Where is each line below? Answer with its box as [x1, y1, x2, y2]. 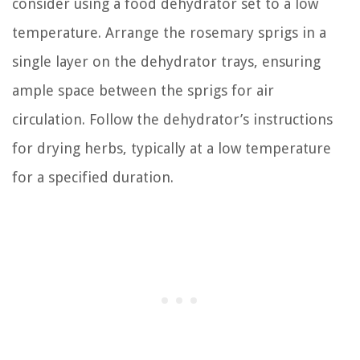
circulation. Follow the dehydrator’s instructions [12, 110, 333, 128]
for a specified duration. [12, 168, 174, 186]
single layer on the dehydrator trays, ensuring [12, 52, 321, 70]
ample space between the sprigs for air [12, 81, 274, 99]
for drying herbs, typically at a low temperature [12, 139, 331, 157]
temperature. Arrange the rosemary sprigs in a [12, 23, 326, 41]
